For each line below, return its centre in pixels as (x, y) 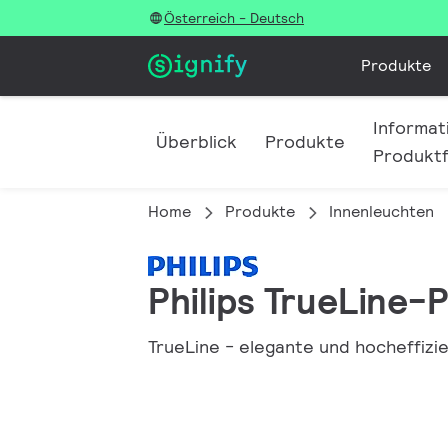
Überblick (196, 141)
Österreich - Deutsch (234, 18)
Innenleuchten (381, 211)
